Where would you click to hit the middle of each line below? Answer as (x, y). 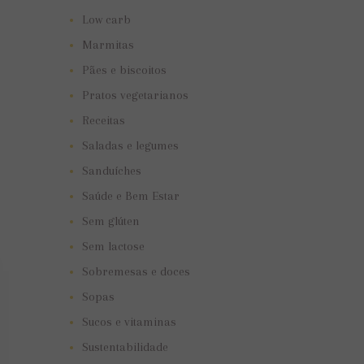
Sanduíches (111, 171)
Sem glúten (110, 221)
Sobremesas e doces (136, 272)
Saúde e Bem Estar (130, 196)
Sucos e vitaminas (129, 322)
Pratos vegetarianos (135, 95)
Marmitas (108, 45)
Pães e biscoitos (124, 70)
